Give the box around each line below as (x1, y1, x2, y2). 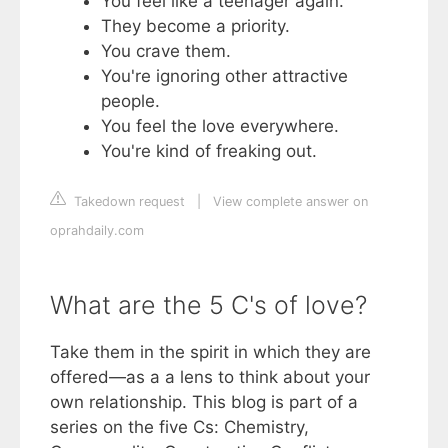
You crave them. (101, 41, 231, 62)
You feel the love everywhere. (101, 116, 339, 137)
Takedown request (70, 193, 185, 209)
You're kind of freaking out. (101, 141, 317, 162)
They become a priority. (101, 16, 290, 37)
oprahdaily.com (50, 222, 144, 238)
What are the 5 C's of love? (50, 289, 367, 320)
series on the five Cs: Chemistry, (50, 416, 309, 437)
